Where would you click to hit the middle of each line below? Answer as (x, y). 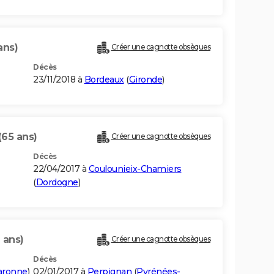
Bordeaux (104, 80)
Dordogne (57, 183)
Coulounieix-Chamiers (135, 169)
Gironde (145, 80)
